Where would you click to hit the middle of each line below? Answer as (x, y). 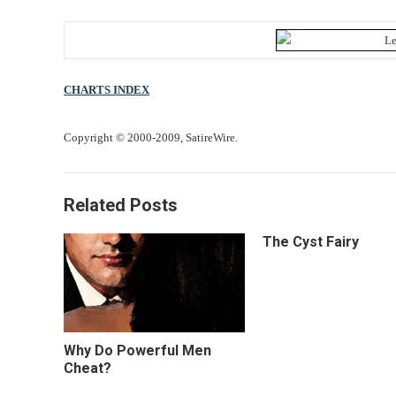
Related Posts (121, 206)
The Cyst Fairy (311, 242)
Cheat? (88, 368)
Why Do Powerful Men (137, 350)
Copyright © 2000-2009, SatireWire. (151, 138)
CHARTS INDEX (107, 90)
